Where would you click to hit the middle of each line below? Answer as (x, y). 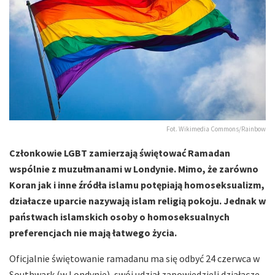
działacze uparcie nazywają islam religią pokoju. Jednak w (137, 201)
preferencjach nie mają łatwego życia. (93, 233)
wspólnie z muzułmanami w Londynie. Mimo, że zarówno (134, 169)
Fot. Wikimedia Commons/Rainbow (216, 129)
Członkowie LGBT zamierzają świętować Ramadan (120, 153)
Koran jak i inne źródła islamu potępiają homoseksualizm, (137, 185)
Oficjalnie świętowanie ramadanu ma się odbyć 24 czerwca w (134, 259)
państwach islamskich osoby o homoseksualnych (119, 217)
